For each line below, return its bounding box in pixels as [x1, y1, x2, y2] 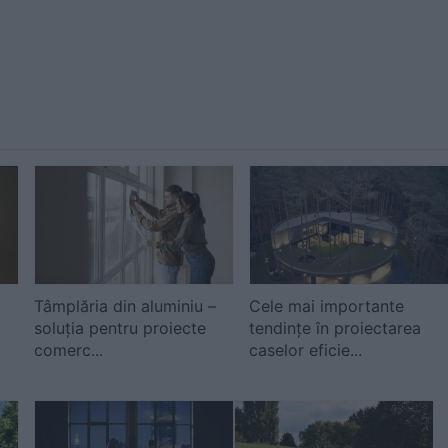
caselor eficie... [249, 340, 362, 360]
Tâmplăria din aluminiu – [34, 296, 216, 316]
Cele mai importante [249, 296, 404, 316]
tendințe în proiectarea [249, 318, 421, 338]
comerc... [34, 340, 103, 360]
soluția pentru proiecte [34, 318, 206, 338]
